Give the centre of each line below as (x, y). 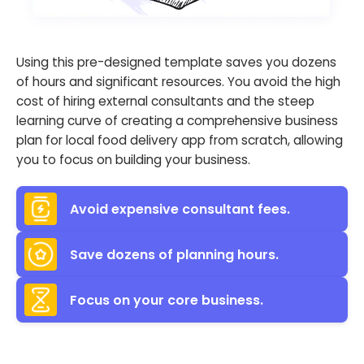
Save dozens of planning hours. (174, 254)
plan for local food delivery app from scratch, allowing (180, 141)
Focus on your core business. (167, 300)
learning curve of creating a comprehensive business (177, 121)
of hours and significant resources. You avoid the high (178, 82)
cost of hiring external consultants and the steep (165, 102)
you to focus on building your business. (133, 160)
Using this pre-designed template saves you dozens (176, 63)
